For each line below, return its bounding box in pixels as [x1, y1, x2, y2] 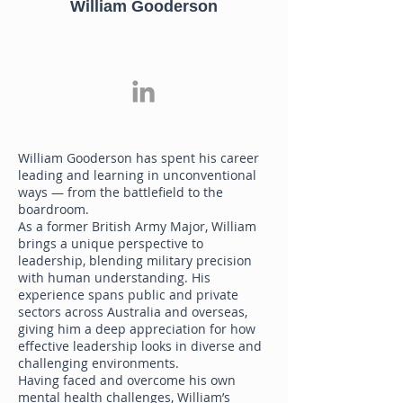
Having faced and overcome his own [18, 372, 236, 389]
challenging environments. [18, 354, 179, 372]
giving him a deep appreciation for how [18, 320, 255, 337]
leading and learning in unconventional [18, 166, 256, 184]
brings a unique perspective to [18, 235, 203, 252]
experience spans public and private [18, 286, 238, 303]
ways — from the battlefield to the [18, 184, 223, 201]
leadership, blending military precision [18, 252, 252, 269]
